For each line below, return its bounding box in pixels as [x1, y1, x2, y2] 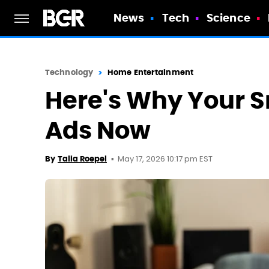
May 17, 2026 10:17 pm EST [118, 153, 213, 166]
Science [207, 11, 250, 25]
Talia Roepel [58, 154, 107, 164]
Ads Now [45, 115, 151, 146]
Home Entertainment [107, 67, 193, 77]
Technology [45, 67, 93, 77]
